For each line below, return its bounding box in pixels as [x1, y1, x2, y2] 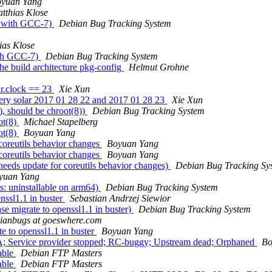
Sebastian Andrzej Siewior [70, 193, 171, 204]
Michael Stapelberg [24, 117, 98, 127]
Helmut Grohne [129, 62, 189, 73]
